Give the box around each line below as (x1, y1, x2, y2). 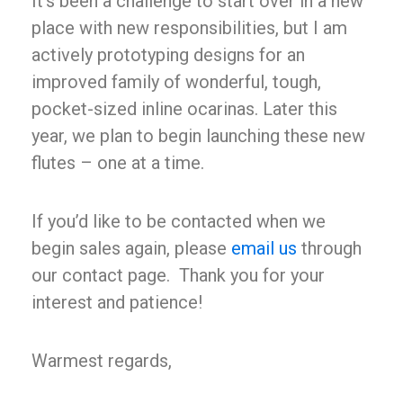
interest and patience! (31, 291, 202, 313)
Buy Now (176, 278, 251, 304)
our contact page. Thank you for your (31, 264, 325, 286)
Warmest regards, (31, 349, 172, 372)
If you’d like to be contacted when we (31, 210, 326, 232)
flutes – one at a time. (31, 151, 209, 174)
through (297, 237, 362, 259)
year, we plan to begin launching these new (31, 124, 365, 147)
